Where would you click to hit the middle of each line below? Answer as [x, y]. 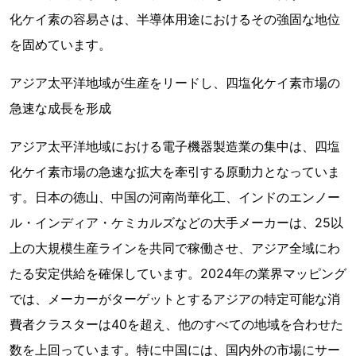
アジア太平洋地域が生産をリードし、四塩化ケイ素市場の [175, 83]
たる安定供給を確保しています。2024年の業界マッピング [178, 273]
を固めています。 [60, 44]
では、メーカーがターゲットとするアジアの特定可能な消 [175, 299]
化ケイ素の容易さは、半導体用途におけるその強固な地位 [175, 19]
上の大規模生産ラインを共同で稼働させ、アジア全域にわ [175, 248]
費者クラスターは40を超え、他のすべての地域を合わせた [176, 324]
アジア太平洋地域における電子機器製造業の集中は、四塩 [175, 146]
